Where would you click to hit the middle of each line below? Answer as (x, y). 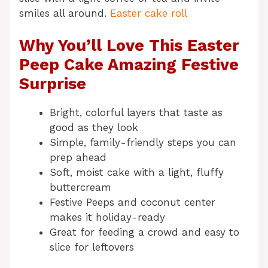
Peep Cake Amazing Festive (129, 65)
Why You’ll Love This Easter (129, 46)
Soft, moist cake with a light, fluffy (137, 173)
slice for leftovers (92, 247)
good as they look (94, 128)
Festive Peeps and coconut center (133, 202)
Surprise (53, 84)
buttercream (80, 188)
